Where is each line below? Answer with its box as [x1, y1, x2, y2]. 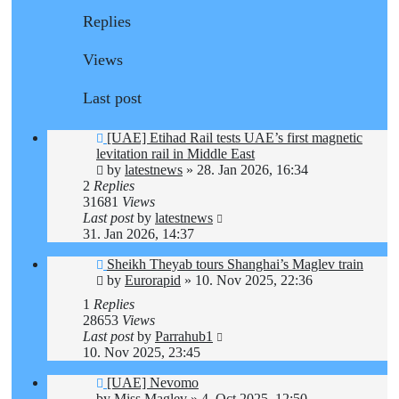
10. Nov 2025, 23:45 [83, 344, 200, 360]
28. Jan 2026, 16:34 [197, 161, 308, 177]
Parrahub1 [155, 328, 213, 344]
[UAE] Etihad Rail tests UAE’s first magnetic [107, 129, 362, 145]
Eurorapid [125, 272, 181, 288]
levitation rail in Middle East [96, 145, 255, 161]
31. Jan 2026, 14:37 [83, 225, 194, 241]
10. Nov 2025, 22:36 [195, 272, 313, 288]
